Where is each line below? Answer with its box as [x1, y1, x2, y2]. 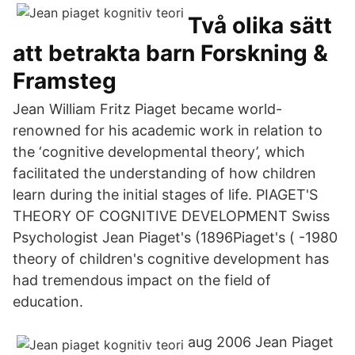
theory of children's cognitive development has [13, 250, 329, 267]
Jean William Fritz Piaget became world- [13, 101, 282, 117]
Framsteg [13, 67, 116, 94]
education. [13, 293, 83, 310]
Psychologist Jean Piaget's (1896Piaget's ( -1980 [13, 229, 338, 246]
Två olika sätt [188, 12, 332, 39]
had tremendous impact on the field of [13, 272, 271, 288]
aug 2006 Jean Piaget [188, 334, 334, 350]
